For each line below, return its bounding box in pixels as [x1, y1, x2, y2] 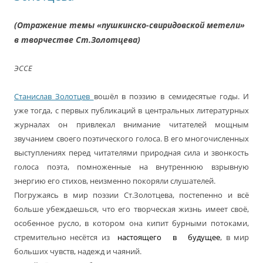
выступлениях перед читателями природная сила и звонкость [14, 147, 249, 159]
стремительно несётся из [14, 232, 114, 243]
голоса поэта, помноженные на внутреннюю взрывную [14, 161, 249, 173]
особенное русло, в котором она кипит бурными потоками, [14, 218, 249, 229]
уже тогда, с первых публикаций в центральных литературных [14, 105, 249, 116]
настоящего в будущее [113, 232, 221, 243]
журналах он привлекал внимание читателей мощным [14, 119, 249, 130]
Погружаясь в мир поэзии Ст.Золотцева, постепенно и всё [14, 190, 249, 201]
